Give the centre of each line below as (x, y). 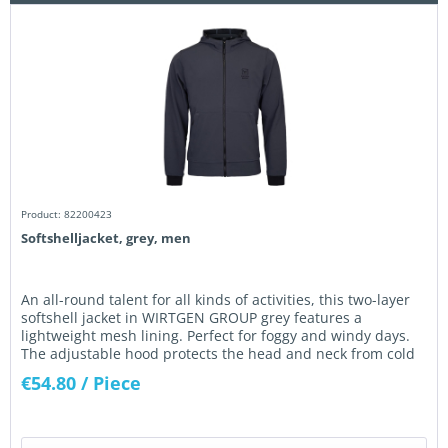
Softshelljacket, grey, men (106, 238)
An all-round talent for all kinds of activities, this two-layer (216, 300)
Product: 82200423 (67, 214)
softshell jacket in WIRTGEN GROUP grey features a (192, 318)
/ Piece (111, 383)
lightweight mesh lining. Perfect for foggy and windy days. (216, 336)
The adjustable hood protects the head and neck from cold (218, 354)
